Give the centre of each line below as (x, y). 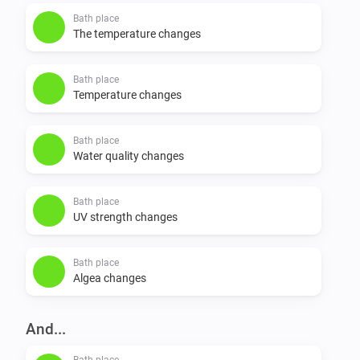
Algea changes (110, 278)
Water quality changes (129, 155)
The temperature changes (137, 33)
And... (46, 329)
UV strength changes (125, 217)
